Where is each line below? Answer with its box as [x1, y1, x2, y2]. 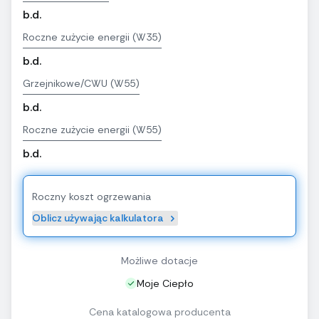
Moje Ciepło [137, 277, 194, 291]
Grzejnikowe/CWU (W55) [23, 77, 140, 90]
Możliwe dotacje [121, 254, 198, 268]
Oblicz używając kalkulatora [32, 211, 164, 225]
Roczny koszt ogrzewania [32, 190, 151, 204]
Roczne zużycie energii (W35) [23, 31, 162, 44]
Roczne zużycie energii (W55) [23, 123, 162, 137]
